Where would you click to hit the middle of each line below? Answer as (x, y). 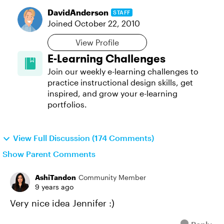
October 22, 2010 (107, 23)
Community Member (112, 177)
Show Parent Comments (49, 154)
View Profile (97, 42)
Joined (61, 23)
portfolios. (67, 104)
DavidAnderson (78, 12)
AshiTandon (55, 177)
